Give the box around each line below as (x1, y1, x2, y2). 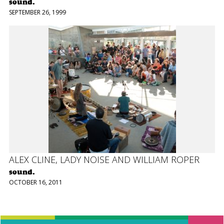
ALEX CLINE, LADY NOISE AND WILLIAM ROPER (8, 153, 199, 165)
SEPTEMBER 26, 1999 (8, 8, 66, 17)
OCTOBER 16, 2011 (8, 177, 62, 186)
